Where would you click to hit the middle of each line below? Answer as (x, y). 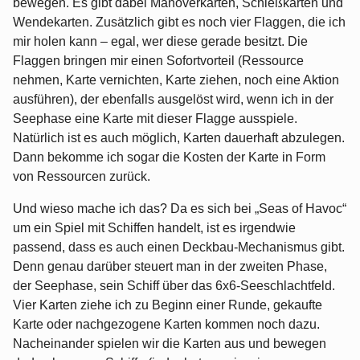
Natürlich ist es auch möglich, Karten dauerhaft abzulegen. (179, 138)
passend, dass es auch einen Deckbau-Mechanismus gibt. (179, 247)
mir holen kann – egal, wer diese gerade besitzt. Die (160, 42)
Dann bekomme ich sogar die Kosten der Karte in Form (169, 157)
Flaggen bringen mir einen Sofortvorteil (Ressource (158, 61)
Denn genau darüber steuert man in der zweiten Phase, (170, 267)
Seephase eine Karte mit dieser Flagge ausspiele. (155, 119)
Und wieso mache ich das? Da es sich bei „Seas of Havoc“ (180, 209)
